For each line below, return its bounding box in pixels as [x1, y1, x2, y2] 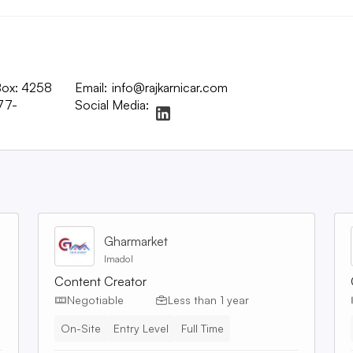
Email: [75, 80, 107, 95]
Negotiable [67, 293, 124, 307]
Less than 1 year [168, 293, 249, 307]
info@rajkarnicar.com [112, 80, 229, 95]
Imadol [104, 252, 133, 265]
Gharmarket [104, 232, 168, 249]
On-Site [61, 321, 101, 335]
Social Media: [75, 97, 149, 113]
